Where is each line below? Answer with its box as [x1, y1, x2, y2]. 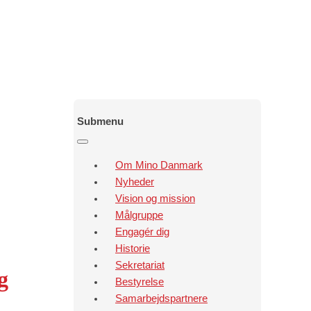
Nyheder [115, 176, 154, 187]
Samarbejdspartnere [115, 292, 208, 304]
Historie [115, 242, 150, 254]
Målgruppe [115, 209, 163, 221]
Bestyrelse [115, 276, 164, 287]
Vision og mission [115, 192, 195, 204]
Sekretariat [115, 259, 165, 271]
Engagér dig [115, 226, 169, 237]
